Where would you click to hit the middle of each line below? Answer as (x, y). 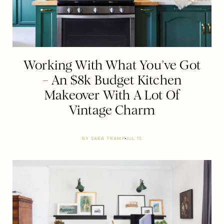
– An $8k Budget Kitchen (112, 80)
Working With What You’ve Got (112, 65)
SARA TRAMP (108, 138)
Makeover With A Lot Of (112, 95)
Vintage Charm (112, 110)
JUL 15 (134, 138)
